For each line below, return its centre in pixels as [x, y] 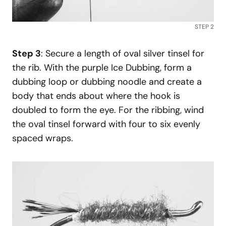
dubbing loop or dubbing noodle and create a [107, 81]
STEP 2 [204, 26]
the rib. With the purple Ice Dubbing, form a [102, 67]
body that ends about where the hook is [96, 96]
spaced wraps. [43, 138]
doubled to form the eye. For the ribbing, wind [108, 110]
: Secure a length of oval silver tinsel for [123, 53]
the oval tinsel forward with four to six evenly [106, 124]
